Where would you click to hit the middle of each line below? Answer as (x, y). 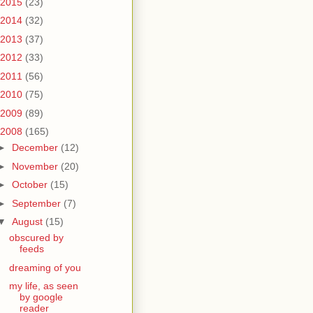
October (31, 184)
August (28, 221)
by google (41, 297)
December (36, 147)
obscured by (36, 238)
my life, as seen (43, 286)
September (37, 203)
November (36, 166)
